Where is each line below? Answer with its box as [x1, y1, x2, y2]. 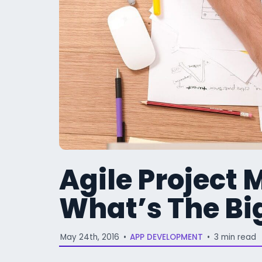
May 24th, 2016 [60, 232, 120, 243]
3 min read [213, 232, 256, 243]
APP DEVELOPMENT [130, 232, 204, 243]
